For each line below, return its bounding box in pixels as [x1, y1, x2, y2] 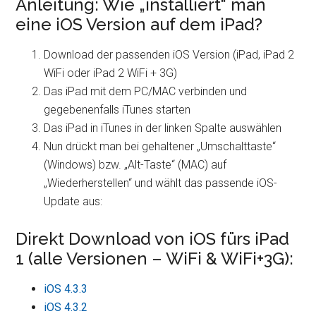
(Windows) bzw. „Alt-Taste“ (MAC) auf [44, 158, 227, 171]
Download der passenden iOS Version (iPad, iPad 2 [44, 48, 295, 61]
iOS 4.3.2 [44, 300, 88, 314]
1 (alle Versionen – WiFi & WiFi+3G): [16, 248, 294, 269]
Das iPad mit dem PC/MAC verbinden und [44, 85, 248, 98]
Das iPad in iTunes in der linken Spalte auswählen [44, 121, 282, 135]
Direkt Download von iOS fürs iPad [16, 229, 290, 249]
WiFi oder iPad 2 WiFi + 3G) [44, 66, 178, 80]
